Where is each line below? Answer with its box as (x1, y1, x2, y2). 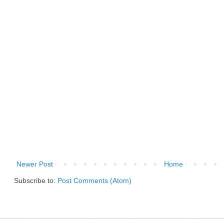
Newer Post (16, 160, 53, 168)
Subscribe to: (14, 176, 57, 185)
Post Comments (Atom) (57, 176, 131, 185)
